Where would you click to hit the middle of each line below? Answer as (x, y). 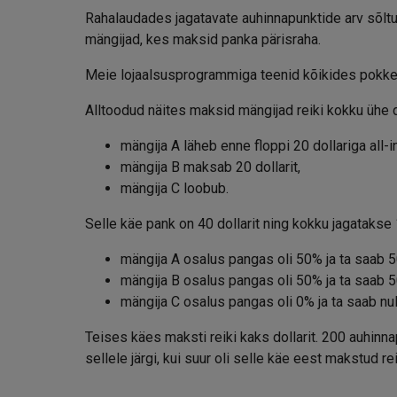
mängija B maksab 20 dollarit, (210, 167)
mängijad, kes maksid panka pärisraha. (203, 39)
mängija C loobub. (175, 188)
